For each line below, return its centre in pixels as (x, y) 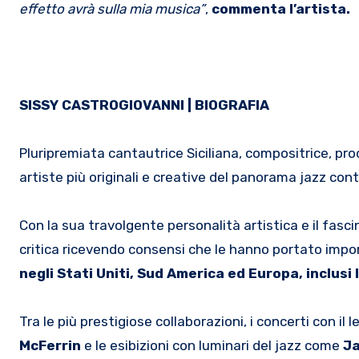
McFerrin (50, 345)
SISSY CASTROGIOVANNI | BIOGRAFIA (144, 105)
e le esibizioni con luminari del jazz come (212, 345)
